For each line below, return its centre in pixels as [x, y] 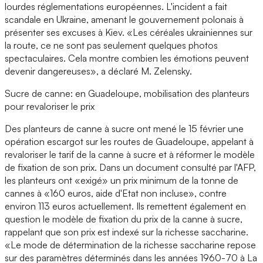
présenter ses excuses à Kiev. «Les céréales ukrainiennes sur [129, 32]
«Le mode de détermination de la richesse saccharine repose [130, 245]
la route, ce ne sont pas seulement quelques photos [111, 45]
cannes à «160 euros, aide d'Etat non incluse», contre [116, 193]
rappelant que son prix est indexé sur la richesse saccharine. [127, 232]
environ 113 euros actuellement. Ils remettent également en [125, 206]
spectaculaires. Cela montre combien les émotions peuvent [127, 58]
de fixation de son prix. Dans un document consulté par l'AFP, [130, 167]
